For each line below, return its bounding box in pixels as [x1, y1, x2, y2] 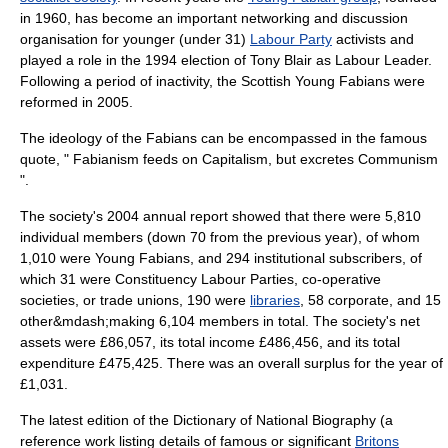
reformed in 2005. [20, 94, 133, 110]
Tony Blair [250, 52, 312, 68]
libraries [250, 292, 300, 308]
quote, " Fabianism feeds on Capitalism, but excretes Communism [20, 151, 438, 167]
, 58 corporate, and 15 [300, 292, 441, 308]
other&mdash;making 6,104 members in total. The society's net [20, 313, 420, 329]
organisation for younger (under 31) [20, 31, 250, 47]
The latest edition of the [20, 412, 173, 428]
